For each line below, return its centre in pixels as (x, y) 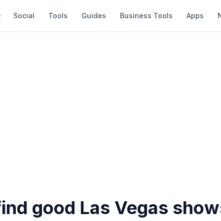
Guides (94, 16)
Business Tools (146, 16)
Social (24, 16)
